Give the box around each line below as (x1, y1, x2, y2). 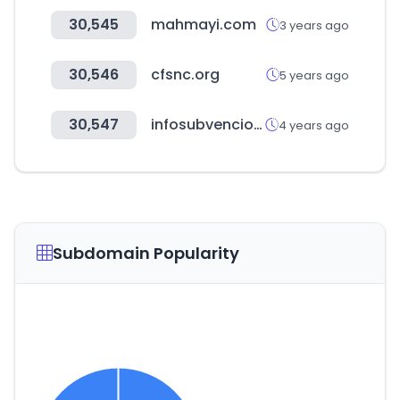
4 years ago (279, 116, 349, 134)
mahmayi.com (151, 14, 256, 35)
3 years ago (279, 16, 349, 34)
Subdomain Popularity (53, 242, 239, 264)
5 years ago (279, 66, 349, 84)
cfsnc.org (151, 64, 220, 85)
